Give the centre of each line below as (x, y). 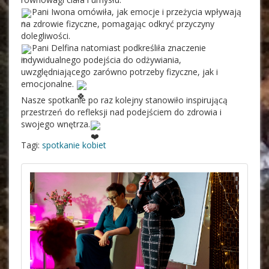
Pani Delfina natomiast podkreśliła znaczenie (119, 48)
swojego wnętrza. (56, 124)
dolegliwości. (46, 36)
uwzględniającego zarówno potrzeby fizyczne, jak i (119, 72)
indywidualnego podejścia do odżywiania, (101, 60)
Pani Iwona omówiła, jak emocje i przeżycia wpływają (137, 12)
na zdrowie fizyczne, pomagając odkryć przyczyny (118, 24)
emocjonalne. (49, 84)
